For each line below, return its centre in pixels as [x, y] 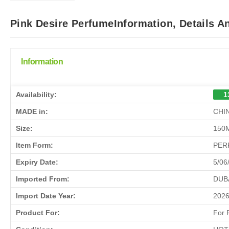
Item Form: [35, 145]
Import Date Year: [46, 196]
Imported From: [43, 179]
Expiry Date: [37, 162]
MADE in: [32, 111]
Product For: [38, 212]
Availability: [36, 94]
